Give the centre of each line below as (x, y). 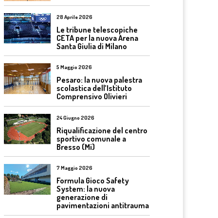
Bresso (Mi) (76, 147)
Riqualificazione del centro (102, 130)
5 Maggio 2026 (74, 67)
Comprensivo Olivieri (92, 97)
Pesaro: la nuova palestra (99, 80)
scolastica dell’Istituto (94, 88)
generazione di (82, 197)
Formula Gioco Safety (93, 181)
